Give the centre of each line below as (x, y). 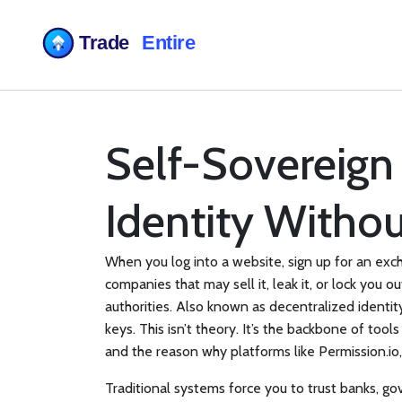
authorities (137, 306)
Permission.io (359, 351)
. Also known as (219, 306)
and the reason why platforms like (212, 351)
